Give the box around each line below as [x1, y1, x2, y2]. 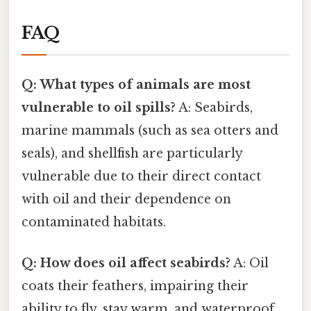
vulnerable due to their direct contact [22, 169, 261, 185]
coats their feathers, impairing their [22, 278, 249, 294]
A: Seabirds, [176, 100, 253, 116]
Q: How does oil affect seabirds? [22, 255, 230, 271]
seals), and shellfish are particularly [22, 146, 242, 162]
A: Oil [230, 255, 269, 271]
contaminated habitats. [22, 215, 166, 230]
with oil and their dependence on [22, 192, 231, 208]
